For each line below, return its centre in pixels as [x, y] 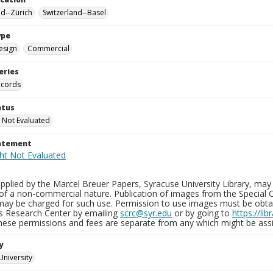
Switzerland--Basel [74, 12]
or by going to [202, 213]
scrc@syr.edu [146, 213]
